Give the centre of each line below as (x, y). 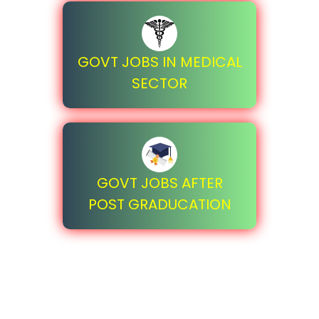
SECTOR (159, 83)
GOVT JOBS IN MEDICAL (159, 62)
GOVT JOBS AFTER (159, 183)
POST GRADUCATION (159, 204)
